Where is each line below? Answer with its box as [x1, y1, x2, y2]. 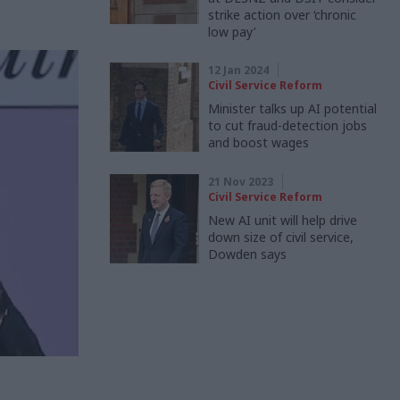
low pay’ [208, 23, 255, 40]
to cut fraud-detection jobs [208, 117, 367, 134]
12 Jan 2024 [208, 62, 269, 78]
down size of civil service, [208, 229, 354, 246]
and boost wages [208, 134, 309, 151]
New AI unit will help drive [208, 212, 357, 229]
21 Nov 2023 [208, 174, 273, 189]
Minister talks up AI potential [208, 100, 377, 117]
